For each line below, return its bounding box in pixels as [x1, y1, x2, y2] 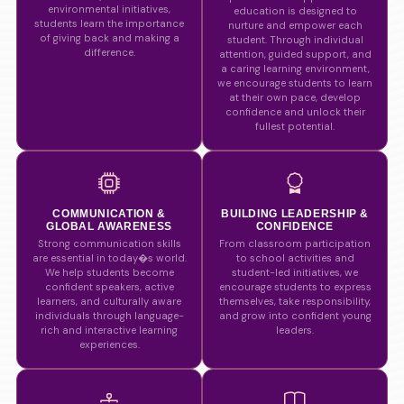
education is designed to [233, 5, 357, 17]
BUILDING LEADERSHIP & [220, 207, 370, 220]
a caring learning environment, [220, 62, 370, 75]
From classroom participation [219, 237, 371, 250]
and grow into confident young [218, 309, 372, 322]
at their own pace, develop [229, 91, 361, 104]
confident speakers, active [44, 280, 174, 293]
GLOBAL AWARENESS [46, 220, 172, 233]
